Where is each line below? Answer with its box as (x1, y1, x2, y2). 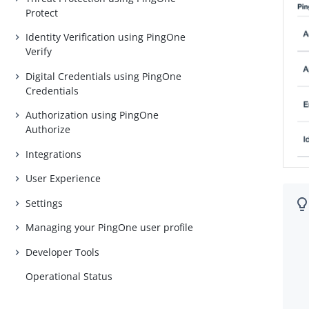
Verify (26, 45, 52, 59)
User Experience (26, 172, 101, 186)
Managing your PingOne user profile (26, 221, 194, 235)
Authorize (26, 123, 71, 137)
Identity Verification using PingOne (26, 30, 186, 44)
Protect (26, 6, 59, 19)
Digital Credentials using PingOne (26, 69, 182, 83)
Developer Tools (26, 245, 100, 259)
